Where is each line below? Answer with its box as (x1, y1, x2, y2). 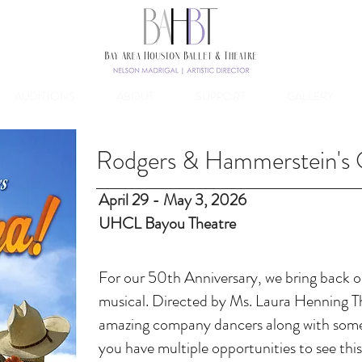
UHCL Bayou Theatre (99, 212, 236, 235)
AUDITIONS (14, 88, 75, 104)
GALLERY (286, 88, 334, 104)
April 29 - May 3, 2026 (99, 188, 246, 212)
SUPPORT (195, 88, 246, 104)
